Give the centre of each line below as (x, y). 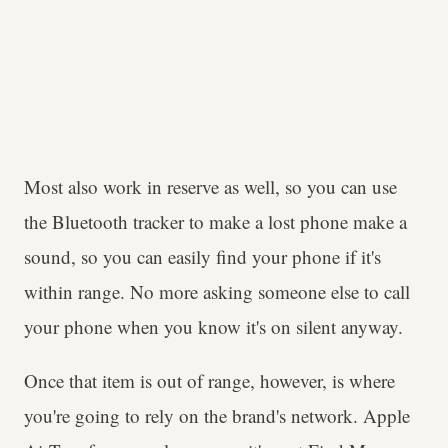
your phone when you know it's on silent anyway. (213, 326)
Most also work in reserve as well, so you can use (210, 186)
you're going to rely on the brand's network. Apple (217, 415)
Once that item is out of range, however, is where (209, 380)
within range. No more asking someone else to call (217, 291)
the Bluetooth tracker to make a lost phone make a (215, 221)
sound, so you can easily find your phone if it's (202, 256)
